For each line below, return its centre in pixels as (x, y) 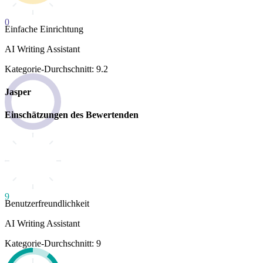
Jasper (18, 92)
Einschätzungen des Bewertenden (72, 115)
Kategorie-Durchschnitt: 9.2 (56, 69)
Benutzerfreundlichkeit (47, 204)
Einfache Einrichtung (44, 29)
